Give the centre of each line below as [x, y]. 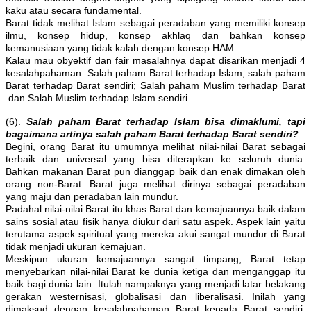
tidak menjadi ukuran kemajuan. [77, 247]
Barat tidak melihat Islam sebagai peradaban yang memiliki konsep [155, 23]
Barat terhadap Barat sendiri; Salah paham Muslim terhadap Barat [155, 86]
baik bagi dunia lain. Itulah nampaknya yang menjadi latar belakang [155, 284]
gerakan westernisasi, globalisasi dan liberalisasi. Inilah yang [155, 297]
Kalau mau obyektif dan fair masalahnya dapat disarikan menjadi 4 [155, 61]
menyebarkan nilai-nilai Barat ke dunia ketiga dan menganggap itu [155, 272]
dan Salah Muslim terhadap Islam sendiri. [99, 98]
